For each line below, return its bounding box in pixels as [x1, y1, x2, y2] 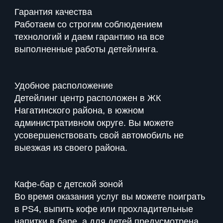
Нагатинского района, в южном [14, 106, 144, 116]
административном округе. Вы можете [14, 118, 174, 128]
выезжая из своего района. [14, 143, 127, 153]
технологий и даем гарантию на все [14, 32, 164, 42]
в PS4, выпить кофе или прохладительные [14, 204, 193, 215]
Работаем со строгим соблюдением [14, 19, 162, 30]
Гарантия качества [14, 7, 92, 17]
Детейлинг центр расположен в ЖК [14, 93, 161, 104]
